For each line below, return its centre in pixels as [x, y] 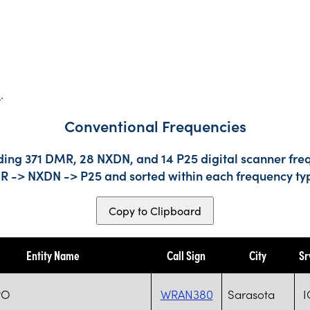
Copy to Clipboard [155, 210]
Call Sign [186, 255]
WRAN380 [186, 294]
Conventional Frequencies [155, 126]
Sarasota [251, 294]
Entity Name [53, 255]
